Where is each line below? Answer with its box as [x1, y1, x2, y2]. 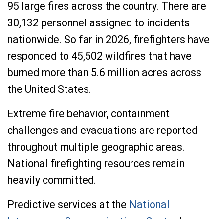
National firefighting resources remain [7, 157, 185, 170]
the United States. [7, 83, 91, 95]
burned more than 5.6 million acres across [7, 66, 201, 79]
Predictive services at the [7, 198, 129, 211]
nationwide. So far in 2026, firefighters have [7, 33, 210, 45]
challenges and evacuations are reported [7, 124, 197, 136]
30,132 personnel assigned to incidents [7, 17, 190, 29]
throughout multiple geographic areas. [7, 141, 185, 153]
